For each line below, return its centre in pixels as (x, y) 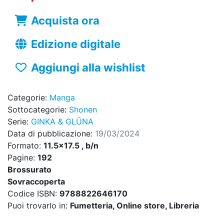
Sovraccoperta (36, 182)
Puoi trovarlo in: (39, 206)
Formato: (25, 146)
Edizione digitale (75, 44)
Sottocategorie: (38, 110)
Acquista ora (65, 21)
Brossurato (29, 170)
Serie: (19, 122)
